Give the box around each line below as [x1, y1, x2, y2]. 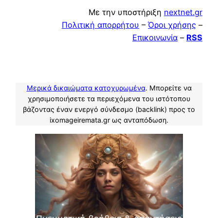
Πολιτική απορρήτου [62, 19, 139, 30]
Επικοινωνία [132, 32, 178, 42]
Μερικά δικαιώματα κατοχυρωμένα [26, 84, 145, 92]
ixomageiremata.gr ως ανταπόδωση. [50, 116, 168, 125]
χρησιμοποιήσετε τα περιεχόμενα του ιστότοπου [28, 94, 190, 103]
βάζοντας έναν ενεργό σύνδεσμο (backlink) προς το [23, 105, 195, 114]
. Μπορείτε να [145, 84, 192, 92]
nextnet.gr [164, 7, 202, 17]
